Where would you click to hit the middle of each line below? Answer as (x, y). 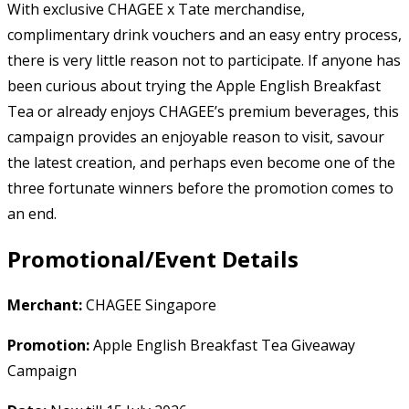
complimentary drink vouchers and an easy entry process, (204, 34)
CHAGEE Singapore (149, 305)
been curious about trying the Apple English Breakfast (194, 85)
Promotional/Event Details (153, 259)
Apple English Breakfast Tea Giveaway (222, 346)
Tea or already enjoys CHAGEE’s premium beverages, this (203, 111)
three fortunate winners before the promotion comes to (200, 188)
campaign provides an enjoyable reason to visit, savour (196, 136)
